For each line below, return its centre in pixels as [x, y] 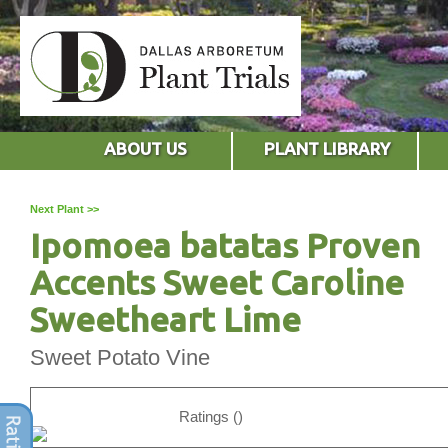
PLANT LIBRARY [327, 148]
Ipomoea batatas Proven [225, 244]
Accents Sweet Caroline [217, 281]
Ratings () [211, 416]
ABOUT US [145, 148]
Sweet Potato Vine [120, 357]
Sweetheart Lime [165, 318]
